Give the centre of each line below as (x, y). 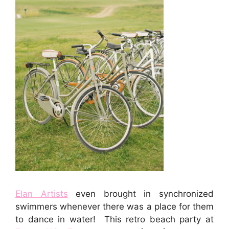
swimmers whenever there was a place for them (114, 207)
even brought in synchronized (141, 194)
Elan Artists (42, 194)
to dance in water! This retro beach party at (114, 220)
